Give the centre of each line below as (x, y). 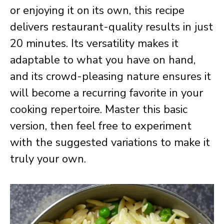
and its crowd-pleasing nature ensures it (110, 76)
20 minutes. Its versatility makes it (94, 43)
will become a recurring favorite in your (106, 93)
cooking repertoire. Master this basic (99, 109)
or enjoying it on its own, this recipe (97, 10)
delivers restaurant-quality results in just (111, 27)
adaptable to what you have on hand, (103, 60)
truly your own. (48, 159)
